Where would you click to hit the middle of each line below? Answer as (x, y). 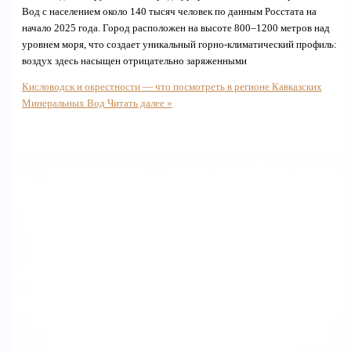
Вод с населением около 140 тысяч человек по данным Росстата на (169, 11)
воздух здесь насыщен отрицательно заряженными (134, 61)
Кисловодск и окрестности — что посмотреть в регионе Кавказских (172, 87)
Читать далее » (138, 104)
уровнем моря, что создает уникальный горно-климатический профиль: (179, 44)
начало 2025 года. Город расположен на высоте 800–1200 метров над (175, 28)
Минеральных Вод (63, 104)
